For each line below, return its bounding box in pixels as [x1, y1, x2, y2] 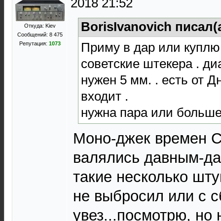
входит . [81, 88, 128, 104]
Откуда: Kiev [24, 23, 56, 29]
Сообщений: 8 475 [17, 32, 63, 37]
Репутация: [19, 40, 49, 46]
